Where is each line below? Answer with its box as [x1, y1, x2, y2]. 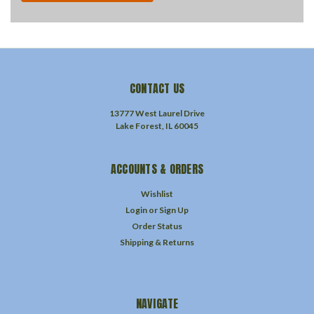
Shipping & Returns [120, 236, 194, 247]
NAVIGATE [135, 294, 179, 312]
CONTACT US [129, 79, 185, 97]
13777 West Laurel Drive [109, 107, 205, 118]
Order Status [132, 220, 182, 231]
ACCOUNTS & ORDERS [110, 160, 204, 177]
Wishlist [141, 188, 173, 199]
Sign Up [159, 204, 189, 215]
